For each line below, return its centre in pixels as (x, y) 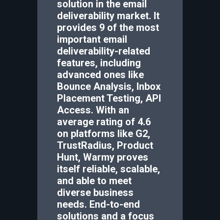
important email (92, 39)
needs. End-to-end (98, 204)
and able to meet (94, 181)
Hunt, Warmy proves (103, 157)
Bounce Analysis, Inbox (109, 86)
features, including (99, 63)
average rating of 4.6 (104, 122)
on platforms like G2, (104, 134)
